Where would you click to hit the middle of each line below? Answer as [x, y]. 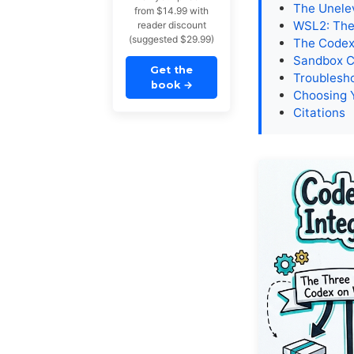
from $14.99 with [171, 11]
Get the [171, 70]
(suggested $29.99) [171, 40]
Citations [319, 113]
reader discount [171, 25]
